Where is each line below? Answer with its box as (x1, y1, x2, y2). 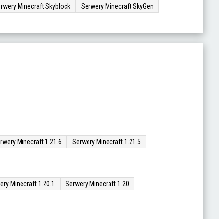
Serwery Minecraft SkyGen (81, 2, 153, 10)
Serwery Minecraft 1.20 (66, 180, 129, 188)
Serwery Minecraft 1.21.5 (72, 138, 141, 146)
